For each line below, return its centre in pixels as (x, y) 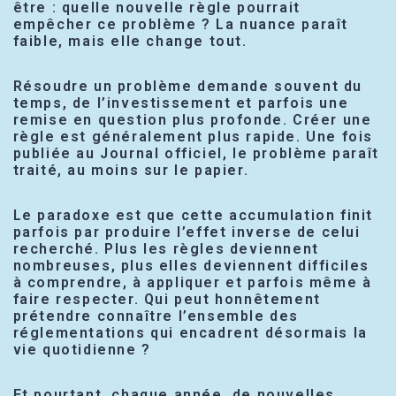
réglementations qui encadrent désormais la (190, 333)
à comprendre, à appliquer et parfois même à (192, 283)
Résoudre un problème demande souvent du (187, 87)
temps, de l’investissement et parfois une (181, 103)
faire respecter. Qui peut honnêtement (167, 300)
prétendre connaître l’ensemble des (156, 316)
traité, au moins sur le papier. (131, 171)
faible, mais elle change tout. (130, 42)
